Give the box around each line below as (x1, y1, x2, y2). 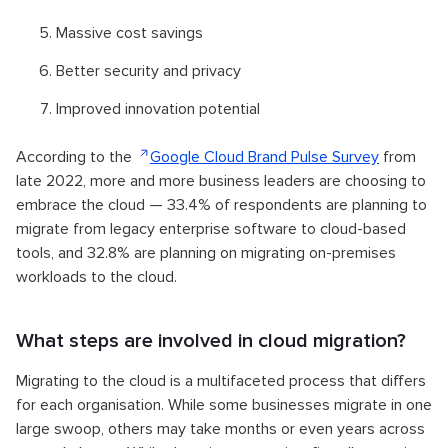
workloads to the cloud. (16, 266, 177, 287)
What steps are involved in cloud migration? (16, 328, 406, 353)
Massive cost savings (56, 22, 203, 43)
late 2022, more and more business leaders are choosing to (16, 170, 426, 191)
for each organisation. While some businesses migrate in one (16, 394, 432, 415)
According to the (16, 146, 136, 167)
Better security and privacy (56, 60, 241, 81)
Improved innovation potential (56, 98, 260, 119)
